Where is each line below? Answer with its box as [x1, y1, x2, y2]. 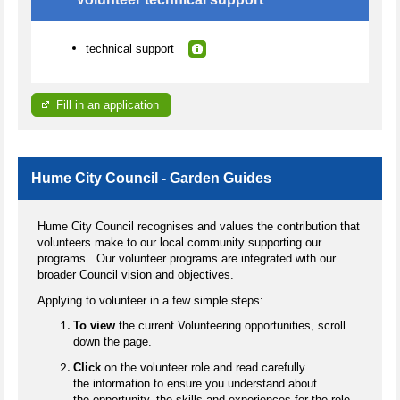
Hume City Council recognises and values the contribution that [37, 220, 360, 234]
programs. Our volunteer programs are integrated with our [37, 252, 336, 266]
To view [73, 319, 115, 333]
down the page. [73, 335, 155, 349]
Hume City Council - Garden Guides [31, 171, 271, 187]
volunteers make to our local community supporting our [37, 236, 321, 250]
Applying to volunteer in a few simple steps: [37, 293, 263, 307]
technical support [86, 41, 174, 55]
